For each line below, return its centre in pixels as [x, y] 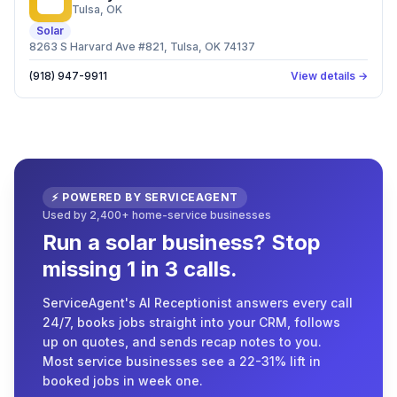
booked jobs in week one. [123, 381]
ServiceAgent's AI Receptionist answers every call [198, 303]
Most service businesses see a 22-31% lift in [182, 361]
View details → [329, 76]
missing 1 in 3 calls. [140, 269]
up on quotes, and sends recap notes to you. [182, 342]
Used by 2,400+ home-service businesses [157, 215]
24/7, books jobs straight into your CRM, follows [191, 322]
